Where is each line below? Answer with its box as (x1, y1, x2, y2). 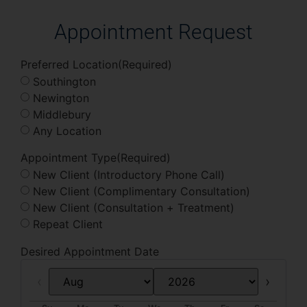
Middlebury (33, 108, 91, 122)
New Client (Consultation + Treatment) (33, 201, 234, 215)
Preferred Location (21, 57, 118, 71)
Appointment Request (54, 19, 253, 44)
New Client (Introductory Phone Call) (33, 168, 225, 182)
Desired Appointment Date (21, 245, 159, 259)
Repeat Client (33, 217, 103, 232)
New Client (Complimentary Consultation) (33, 184, 250, 199)
